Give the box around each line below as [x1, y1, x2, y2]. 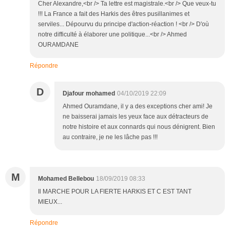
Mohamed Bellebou [38, 175, 94, 182]
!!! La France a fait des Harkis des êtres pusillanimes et [38, 10, 189, 17]
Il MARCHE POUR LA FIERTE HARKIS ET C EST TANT [38, 187, 191, 195]
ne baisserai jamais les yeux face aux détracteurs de [63, 112, 208, 120]
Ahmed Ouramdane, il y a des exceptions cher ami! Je [63, 102, 213, 110]
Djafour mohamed [63, 89, 115, 97]
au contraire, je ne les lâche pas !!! [63, 133, 158, 141]
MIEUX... [38, 198, 62, 205]
